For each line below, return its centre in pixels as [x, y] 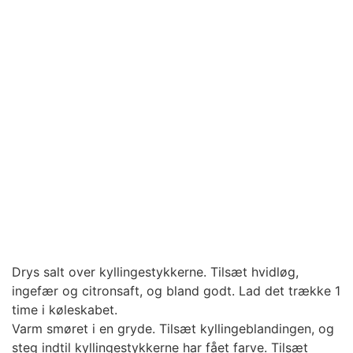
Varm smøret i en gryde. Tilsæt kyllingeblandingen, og [173, 329]
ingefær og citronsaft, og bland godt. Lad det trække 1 [176, 291]
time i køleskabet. [65, 310]
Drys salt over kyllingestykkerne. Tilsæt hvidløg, [155, 272]
